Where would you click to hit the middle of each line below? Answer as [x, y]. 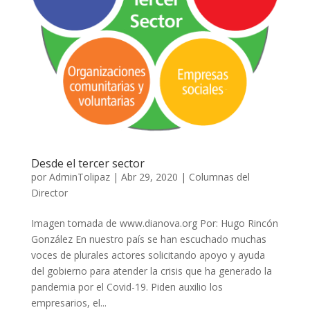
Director [49, 192]
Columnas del [219, 176]
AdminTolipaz [79, 176]
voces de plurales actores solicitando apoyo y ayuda [148, 255]
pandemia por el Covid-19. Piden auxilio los [127, 286]
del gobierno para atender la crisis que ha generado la [151, 271]
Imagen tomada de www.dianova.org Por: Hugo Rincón [154, 223]
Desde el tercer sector [88, 163]
